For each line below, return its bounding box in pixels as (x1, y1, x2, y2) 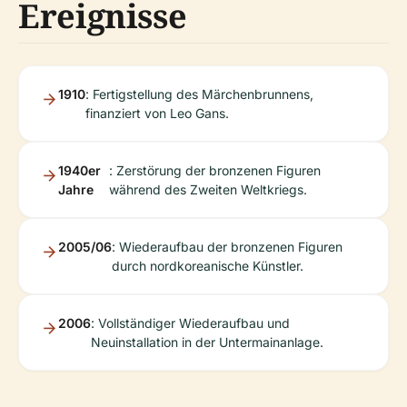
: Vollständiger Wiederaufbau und (91, 315, 290, 331)
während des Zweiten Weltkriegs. (108, 182, 307, 197)
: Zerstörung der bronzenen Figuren (108, 163, 321, 178)
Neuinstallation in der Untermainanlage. (91, 334, 323, 350)
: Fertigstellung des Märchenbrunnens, (85, 86, 313, 102)
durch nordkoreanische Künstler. (112, 258, 303, 273)
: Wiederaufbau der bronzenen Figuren (112, 239, 342, 254)
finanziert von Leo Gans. (85, 105, 229, 121)
